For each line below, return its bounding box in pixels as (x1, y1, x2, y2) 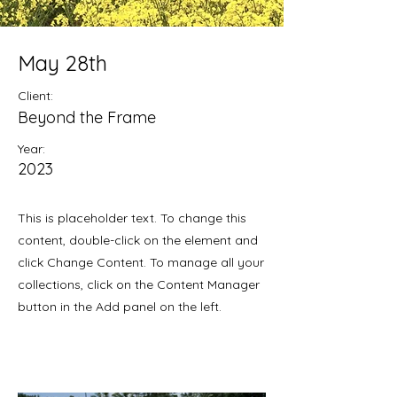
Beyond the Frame (18, 107, 156, 128)
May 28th (18, 50, 107, 76)
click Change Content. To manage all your (18, 254, 264, 270)
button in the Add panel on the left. (18, 299, 222, 315)
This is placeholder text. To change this (18, 210, 246, 226)
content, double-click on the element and (18, 232, 258, 248)
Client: (18, 88, 53, 104)
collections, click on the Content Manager (18, 276, 260, 292)
